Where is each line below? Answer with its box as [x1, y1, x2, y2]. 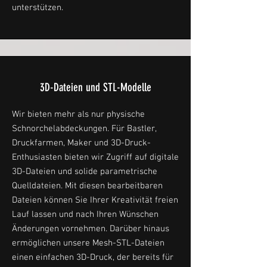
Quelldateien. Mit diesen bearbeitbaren [12, 181, 163, 191]
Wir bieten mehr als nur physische [12, 109, 145, 120]
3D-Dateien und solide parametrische [12, 166, 157, 177]
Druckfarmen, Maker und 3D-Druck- [12, 138, 151, 148]
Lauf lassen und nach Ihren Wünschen [12, 209, 159, 220]
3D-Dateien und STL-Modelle [39, 80, 151, 94]
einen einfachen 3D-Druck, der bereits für [12, 252, 173, 263]
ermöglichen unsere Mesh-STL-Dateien [12, 238, 164, 249]
